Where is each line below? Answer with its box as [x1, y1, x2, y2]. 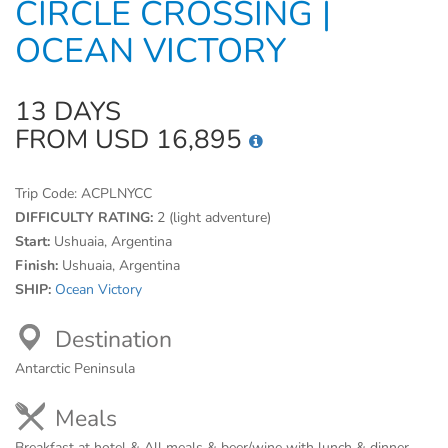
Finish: [15, 256, 62, 275]
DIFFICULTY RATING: [15, 208, 157, 227]
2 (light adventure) [157, 208, 271, 227]
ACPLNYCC [81, 184, 152, 203]
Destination [55, 324, 172, 355]
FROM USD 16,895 [15, 122, 249, 157]
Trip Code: [15, 184, 81, 203]
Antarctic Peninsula [15, 359, 135, 378]
